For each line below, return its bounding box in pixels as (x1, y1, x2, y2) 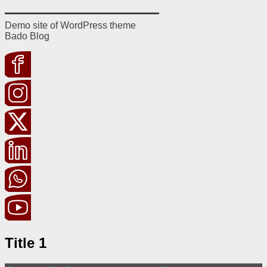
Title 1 (5, 234, 46, 251)
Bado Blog (5, 31, 49, 41)
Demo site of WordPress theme (5, 20, 136, 30)
